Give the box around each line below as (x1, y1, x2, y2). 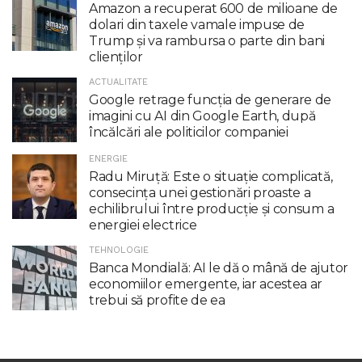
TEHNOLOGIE (89, 244, 149, 255)
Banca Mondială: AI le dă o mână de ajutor (89, 259, 348, 276)
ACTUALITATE (89, 76, 148, 87)
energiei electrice (89, 217, 197, 233)
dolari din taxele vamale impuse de (89, 16, 305, 32)
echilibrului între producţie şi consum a (89, 200, 335, 217)
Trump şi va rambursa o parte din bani (89, 32, 326, 48)
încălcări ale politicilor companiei (89, 124, 288, 140)
